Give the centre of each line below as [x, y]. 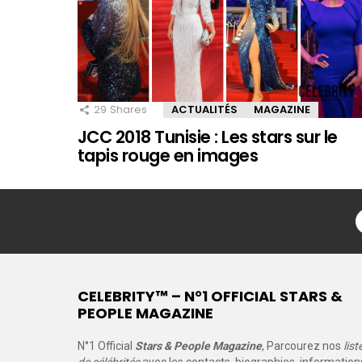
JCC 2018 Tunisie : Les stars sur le [208, 137]
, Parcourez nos [303, 346]
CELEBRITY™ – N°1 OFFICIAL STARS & [210, 296]
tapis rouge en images [168, 156]
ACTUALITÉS [204, 109]
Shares [128, 109]
